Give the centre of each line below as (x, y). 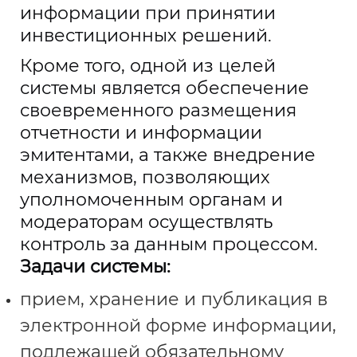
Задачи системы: (95, 267)
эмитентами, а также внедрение (168, 155)
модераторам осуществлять (146, 222)
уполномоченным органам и (151, 200)
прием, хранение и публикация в (174, 299)
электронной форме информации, (178, 326)
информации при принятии (148, 13)
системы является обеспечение (165, 88)
